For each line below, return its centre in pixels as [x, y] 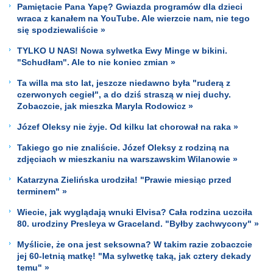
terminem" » [42, 191]
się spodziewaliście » [61, 30]
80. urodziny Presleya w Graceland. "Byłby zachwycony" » [138, 223]
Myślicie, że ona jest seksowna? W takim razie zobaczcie [135, 244]
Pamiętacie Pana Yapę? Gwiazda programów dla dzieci [130, 6]
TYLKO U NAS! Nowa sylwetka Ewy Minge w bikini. [122, 50]
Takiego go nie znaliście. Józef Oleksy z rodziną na [123, 147]
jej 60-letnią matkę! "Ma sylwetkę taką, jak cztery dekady [134, 256]
